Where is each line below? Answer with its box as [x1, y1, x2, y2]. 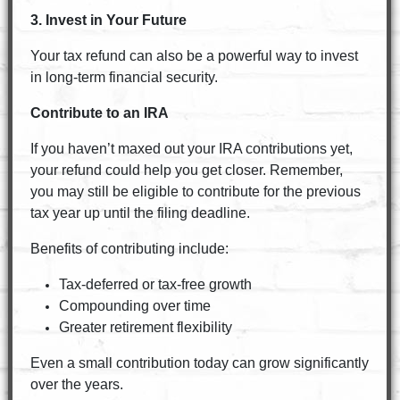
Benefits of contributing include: [29, 241, 229, 256]
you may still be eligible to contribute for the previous [29, 184, 361, 199]
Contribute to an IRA [29, 105, 169, 121]
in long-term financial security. [29, 70, 218, 85]
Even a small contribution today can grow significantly [29, 355, 369, 371]
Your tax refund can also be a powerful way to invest [29, 48, 358, 63]
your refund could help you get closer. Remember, [29, 162, 343, 178]
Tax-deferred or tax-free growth [58, 277, 252, 292]
